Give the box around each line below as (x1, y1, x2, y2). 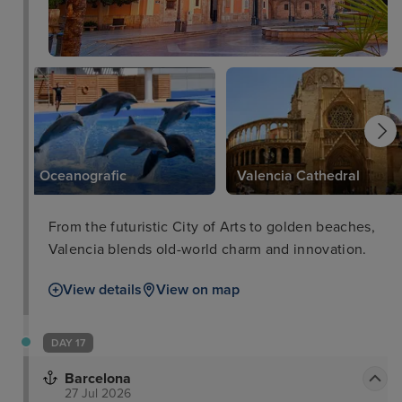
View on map (155, 281, 240, 300)
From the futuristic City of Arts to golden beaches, (48, 218, 375, 237)
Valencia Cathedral (236, 167, 360, 186)
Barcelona (65, 370, 131, 389)
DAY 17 (51, 336, 85, 350)
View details (62, 281, 142, 300)
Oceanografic (39, 167, 127, 186)
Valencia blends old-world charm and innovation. (48, 240, 367, 259)
